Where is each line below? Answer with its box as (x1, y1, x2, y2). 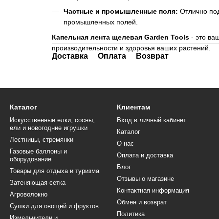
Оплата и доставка (117, 152, 173, 159)
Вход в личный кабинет (117, 116, 186, 124)
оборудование (10, 155, 51, 163)
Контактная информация (117, 187, 189, 194)
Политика (117, 210, 145, 218)
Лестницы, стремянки (10, 136, 73, 143)
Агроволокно (10, 191, 47, 198)
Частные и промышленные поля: (63, 7, 180, 16)
